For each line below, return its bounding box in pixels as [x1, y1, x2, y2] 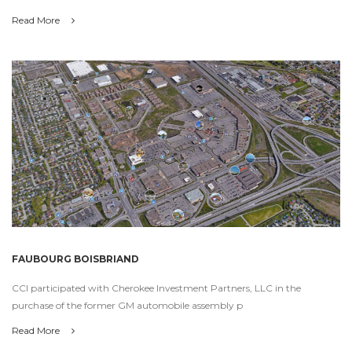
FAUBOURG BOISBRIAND [12, 253, 139, 266]
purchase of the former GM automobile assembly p [12, 299, 243, 312]
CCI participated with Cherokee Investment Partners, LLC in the [12, 282, 301, 295]
